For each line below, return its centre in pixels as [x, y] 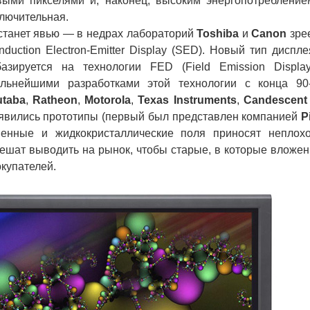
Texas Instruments [187, 100]
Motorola [108, 100]
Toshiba [218, 34]
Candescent [275, 100]
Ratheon [55, 100]
